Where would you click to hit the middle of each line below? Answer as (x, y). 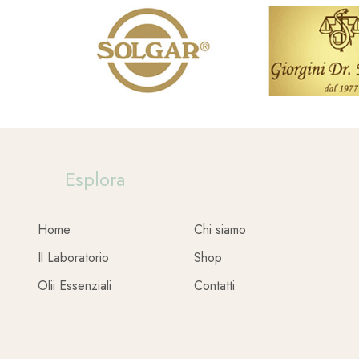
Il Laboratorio (74, 257)
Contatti (215, 285)
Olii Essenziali (75, 285)
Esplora (95, 179)
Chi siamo (220, 229)
